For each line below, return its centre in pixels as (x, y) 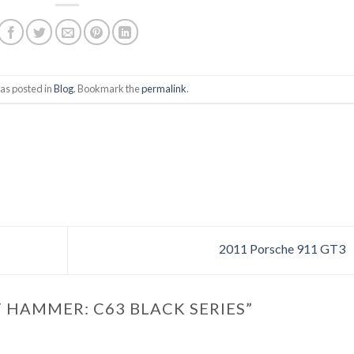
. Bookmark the (108, 88)
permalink (164, 88)
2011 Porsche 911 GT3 (283, 248)
